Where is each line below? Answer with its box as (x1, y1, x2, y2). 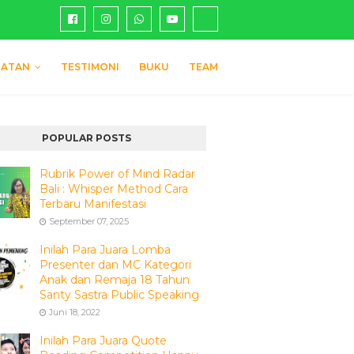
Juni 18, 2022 (48, 307, 100, 318)
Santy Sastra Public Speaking (39, 288, 199, 302)
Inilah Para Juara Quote (39, 333, 167, 348)
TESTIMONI (61, 61, 119, 73)
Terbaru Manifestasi (39, 197, 146, 211)
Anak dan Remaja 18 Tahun (39, 273, 190, 287)
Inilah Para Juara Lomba (39, 243, 171, 257)
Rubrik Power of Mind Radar (39, 167, 195, 181)
